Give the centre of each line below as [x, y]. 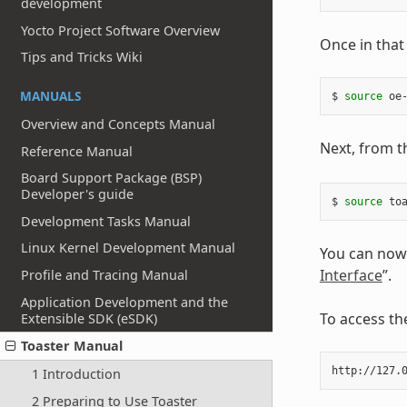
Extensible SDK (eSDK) [89, 318]
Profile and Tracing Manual [105, 275]
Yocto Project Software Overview [121, 30]
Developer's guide [78, 194]
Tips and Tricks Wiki [82, 57]
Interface [351, 276]
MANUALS [50, 96]
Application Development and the [125, 302]
